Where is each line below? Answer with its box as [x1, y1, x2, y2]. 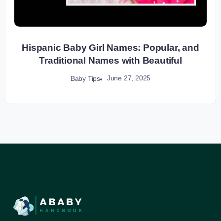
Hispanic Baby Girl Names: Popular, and [22, 42, 199, 53]
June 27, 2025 [107, 74, 151, 82]
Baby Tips [70, 74, 100, 82]
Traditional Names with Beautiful [39, 55, 182, 66]
